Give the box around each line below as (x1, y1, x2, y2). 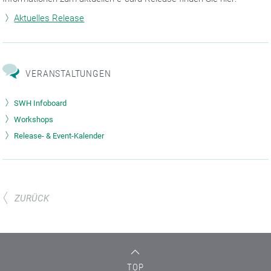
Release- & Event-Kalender (14, 131, 105, 140)
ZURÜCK (15, 192, 50, 204)
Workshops (14, 115, 54, 124)
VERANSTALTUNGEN (25, 68, 111, 79)
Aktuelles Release (14, 13, 85, 24)
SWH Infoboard (14, 99, 67, 108)
